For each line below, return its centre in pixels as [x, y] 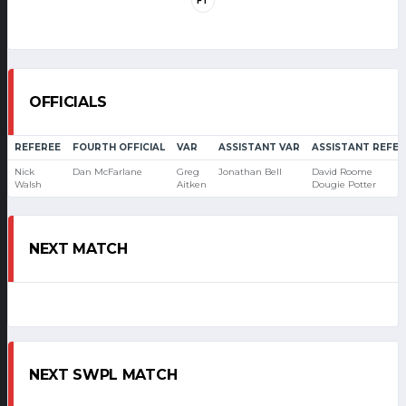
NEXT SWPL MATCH [103, 375]
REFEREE [37, 147]
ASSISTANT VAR [259, 147]
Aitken [191, 184]
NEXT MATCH [78, 249]
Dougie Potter [343, 184]
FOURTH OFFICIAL [118, 147]
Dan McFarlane [107, 171]
